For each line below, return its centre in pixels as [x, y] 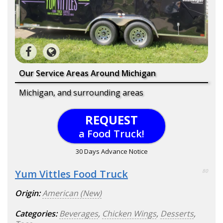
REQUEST [111, 119]
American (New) [72, 193]
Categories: [36, 213]
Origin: [28, 193]
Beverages [79, 213]
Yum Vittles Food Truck [71, 174]
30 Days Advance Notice [111, 151]
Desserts [177, 213]
